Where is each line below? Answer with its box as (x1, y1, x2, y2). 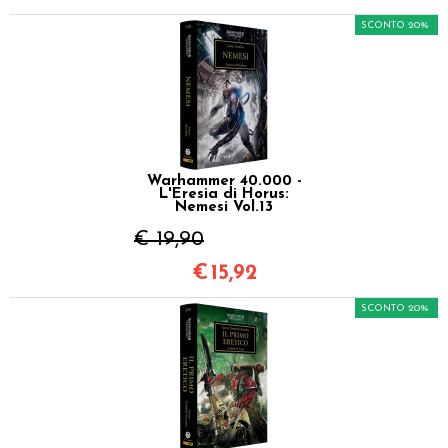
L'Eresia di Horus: (159, 186, 289, 202)
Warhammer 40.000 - (146, 173, 302, 189)
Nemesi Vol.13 (175, 199, 273, 215)
